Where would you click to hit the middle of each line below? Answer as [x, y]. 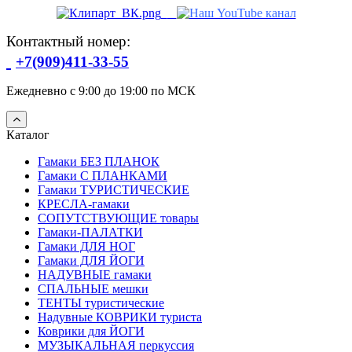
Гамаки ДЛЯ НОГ [86, 246]
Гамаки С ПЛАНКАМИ [103, 175]
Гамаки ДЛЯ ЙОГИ [91, 260]
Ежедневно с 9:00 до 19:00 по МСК [101, 90]
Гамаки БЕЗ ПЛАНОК [99, 161]
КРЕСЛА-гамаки [84, 203]
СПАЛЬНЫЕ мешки [93, 288]
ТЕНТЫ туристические [101, 302]
